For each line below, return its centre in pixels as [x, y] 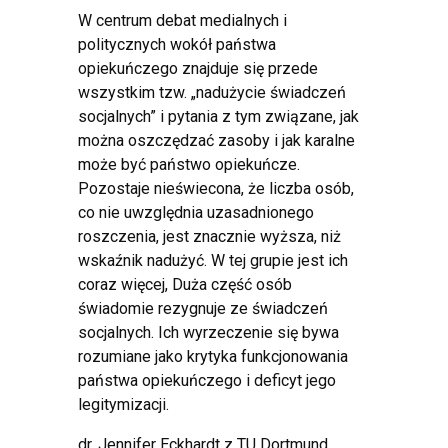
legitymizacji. [123, 404]
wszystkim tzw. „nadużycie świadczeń [212, 92]
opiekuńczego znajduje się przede [198, 68]
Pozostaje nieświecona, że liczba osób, [216, 188]
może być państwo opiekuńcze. [189, 164]
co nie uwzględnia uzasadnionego [196, 212]
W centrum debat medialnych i [182, 20]
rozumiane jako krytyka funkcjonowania [213, 356]
